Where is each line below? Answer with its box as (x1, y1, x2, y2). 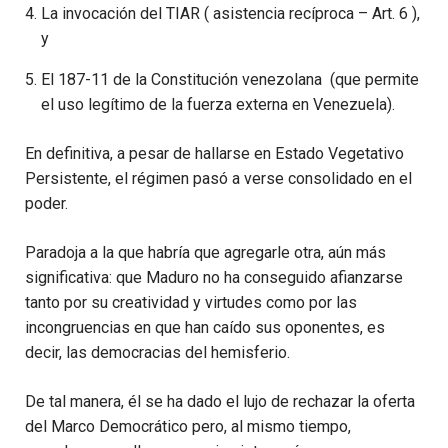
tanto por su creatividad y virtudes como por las (25, 293, 357, 313)
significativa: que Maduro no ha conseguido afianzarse (25, 268, 403, 288)
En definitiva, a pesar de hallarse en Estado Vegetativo (25, 144, 404, 164)
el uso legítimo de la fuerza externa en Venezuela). (41, 95, 395, 115)
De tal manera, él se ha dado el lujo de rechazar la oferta (25, 392, 415, 412)
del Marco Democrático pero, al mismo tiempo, (25, 417, 351, 437)
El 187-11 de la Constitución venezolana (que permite (41, 70, 419, 90)
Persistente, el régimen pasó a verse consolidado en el (25, 169, 412, 189)
